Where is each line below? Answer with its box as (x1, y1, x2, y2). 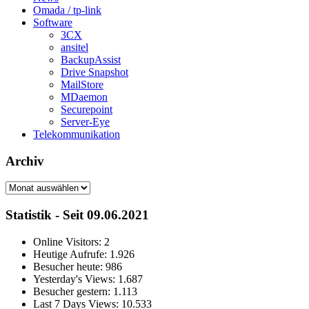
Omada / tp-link (33, 3, 101, 16)
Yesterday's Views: (33, 272, 118, 285)
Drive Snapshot (61, 66, 128, 78)
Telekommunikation (33, 128, 120, 140)
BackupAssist (61, 53, 121, 66)
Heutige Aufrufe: (33, 248, 110, 260)
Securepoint (61, 103, 112, 115)
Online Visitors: (33, 235, 104, 248)
